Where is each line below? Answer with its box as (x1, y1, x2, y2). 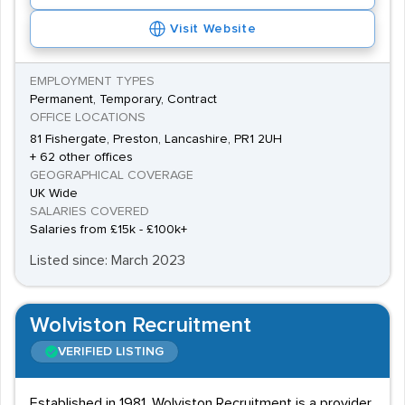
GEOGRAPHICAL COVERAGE (30, 169, 193, 182)
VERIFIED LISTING (58, 345, 164, 358)
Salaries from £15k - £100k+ (30, 223, 187, 236)
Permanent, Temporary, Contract (30, 93, 217, 106)
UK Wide (30, 187, 78, 200)
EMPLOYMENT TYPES (30, 75, 155, 88)
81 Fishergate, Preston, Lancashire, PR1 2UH (30, 133, 282, 146)
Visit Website (170, 23, 257, 35)
